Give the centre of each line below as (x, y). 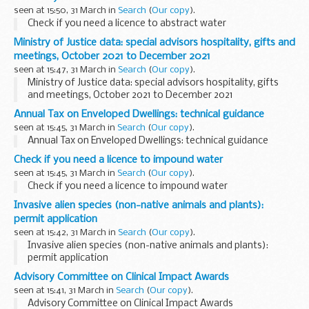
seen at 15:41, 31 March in (65, 291)
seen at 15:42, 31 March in (66, 233)
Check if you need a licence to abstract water (127, 24)
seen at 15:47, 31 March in (66, 70)
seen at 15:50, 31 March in (66, 11)
